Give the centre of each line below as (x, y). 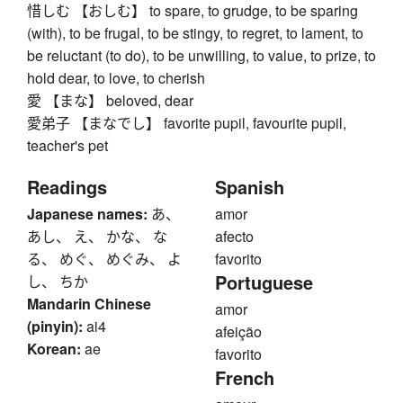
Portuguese (264, 282)
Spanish (250, 187)
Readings (67, 187)
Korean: (54, 349)
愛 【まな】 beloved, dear (110, 101)
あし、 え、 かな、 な (97, 237)
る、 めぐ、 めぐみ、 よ (104, 259)
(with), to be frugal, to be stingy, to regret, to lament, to (195, 33)
